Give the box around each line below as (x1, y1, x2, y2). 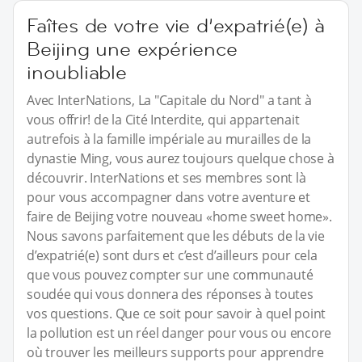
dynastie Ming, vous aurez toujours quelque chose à (27, 149, 335, 168)
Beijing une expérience (27, 36, 238, 62)
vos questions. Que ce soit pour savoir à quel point (27, 305, 326, 323)
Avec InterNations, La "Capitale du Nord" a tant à (27, 91, 312, 110)
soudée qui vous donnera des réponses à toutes (27, 285, 314, 304)
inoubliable (27, 60, 127, 86)
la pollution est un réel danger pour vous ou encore (27, 324, 332, 343)
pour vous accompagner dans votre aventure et (27, 188, 310, 207)
